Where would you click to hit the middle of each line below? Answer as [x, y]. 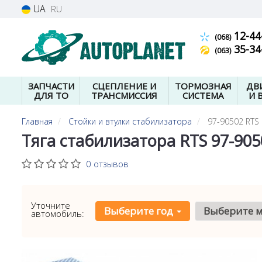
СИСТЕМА [203, 95]
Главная [37, 121]
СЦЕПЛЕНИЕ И [124, 86]
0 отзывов [107, 164]
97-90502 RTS [233, 121]
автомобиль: [58, 213]
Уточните [51, 205]
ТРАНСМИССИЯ [124, 95]
